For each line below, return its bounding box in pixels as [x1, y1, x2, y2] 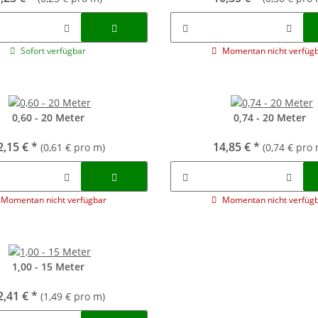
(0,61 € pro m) [40, 141, 106, 154]
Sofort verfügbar [21, 45, 87, 57]
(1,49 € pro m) [40, 290, 106, 303]
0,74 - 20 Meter [234, 111, 307, 124]
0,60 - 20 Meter [11, 111, 84, 124]
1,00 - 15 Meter [11, 260, 84, 273]
